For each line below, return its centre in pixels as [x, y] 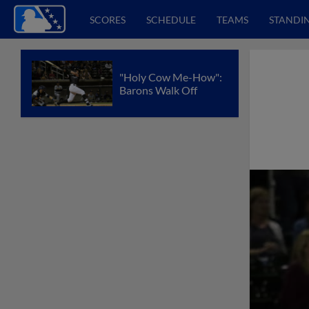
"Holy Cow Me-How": [171, 77]
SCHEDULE [171, 19]
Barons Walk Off [158, 90]
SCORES [108, 19]
